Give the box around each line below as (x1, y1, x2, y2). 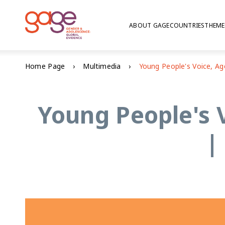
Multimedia (83, 61, 121, 71)
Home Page (25, 61, 65, 71)
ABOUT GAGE (129, 21, 170, 30)
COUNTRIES (169, 21, 205, 30)
